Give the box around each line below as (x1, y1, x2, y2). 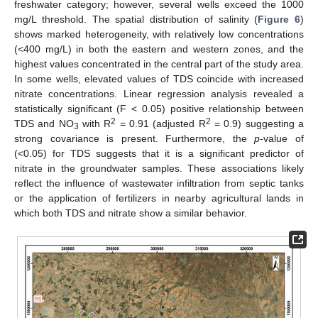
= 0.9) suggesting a (210, 117, 305, 129)
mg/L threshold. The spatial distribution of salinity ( (14, 13, 258, 25)
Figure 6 (258, 13, 300, 25)
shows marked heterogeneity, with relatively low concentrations (14, 28, 304, 40)
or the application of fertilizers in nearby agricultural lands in (14, 192, 304, 204)
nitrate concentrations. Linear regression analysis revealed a (14, 87, 304, 99)
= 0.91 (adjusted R (116, 117, 206, 129)
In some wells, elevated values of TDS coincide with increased (14, 72, 304, 84)
